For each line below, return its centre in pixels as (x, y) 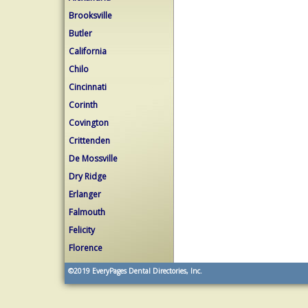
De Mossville (93, 158)
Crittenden (89, 141)
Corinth (83, 105)
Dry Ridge (88, 176)
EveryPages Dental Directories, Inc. (146, 271)
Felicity (82, 230)
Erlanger (85, 194)
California (88, 51)
